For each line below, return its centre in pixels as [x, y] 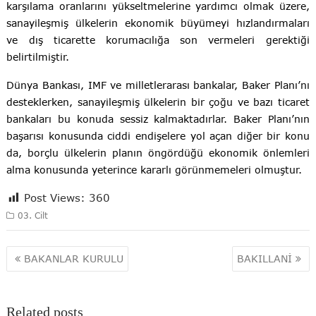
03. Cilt [33, 215]
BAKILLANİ [264, 259]
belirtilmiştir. [38, 56]
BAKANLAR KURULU [74, 259]
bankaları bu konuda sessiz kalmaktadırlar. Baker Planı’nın [158, 119]
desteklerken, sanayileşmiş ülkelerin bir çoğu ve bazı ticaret [158, 102]
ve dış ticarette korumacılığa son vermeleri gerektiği [158, 39]
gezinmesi [41, 273]
